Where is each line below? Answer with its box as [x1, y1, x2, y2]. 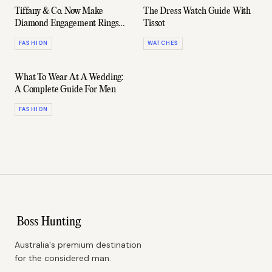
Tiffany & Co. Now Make [15, 6, 103, 18]
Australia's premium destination [15, 239, 141, 250]
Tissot [143, 18, 166, 30]
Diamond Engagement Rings [15, 18, 119, 30]
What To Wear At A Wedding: [15, 72, 124, 84]
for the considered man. [15, 252, 111, 263]
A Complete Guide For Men [15, 84, 116, 96]
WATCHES [148, 39, 178, 47]
